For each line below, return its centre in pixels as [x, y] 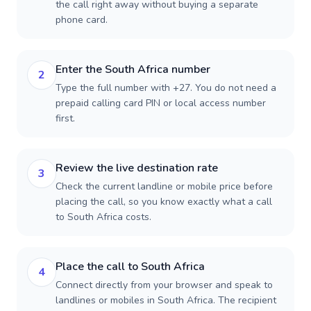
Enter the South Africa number [133, 69]
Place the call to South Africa [130, 267]
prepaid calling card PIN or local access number [161, 103]
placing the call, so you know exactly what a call [164, 202]
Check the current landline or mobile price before [164, 186]
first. [65, 118]
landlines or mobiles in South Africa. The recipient [166, 300]
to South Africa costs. [103, 217]
